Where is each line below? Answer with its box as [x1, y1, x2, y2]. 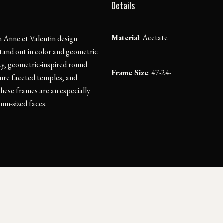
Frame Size [111, 67, 148, 78]
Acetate [142, 32, 168, 43]
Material [111, 32, 139, 43]
